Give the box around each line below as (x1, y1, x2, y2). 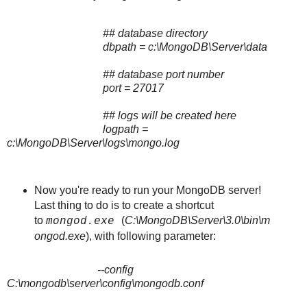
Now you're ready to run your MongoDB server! (34, 184, 261, 196)
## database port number (7, 69, 224, 81)
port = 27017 (7, 82, 164, 95)
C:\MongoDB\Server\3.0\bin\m (124, 214, 270, 226)
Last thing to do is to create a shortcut (34, 199, 214, 211)
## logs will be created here (7, 110, 236, 122)
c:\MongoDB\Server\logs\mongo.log (7, 137, 180, 149)
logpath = (7, 123, 148, 136)
